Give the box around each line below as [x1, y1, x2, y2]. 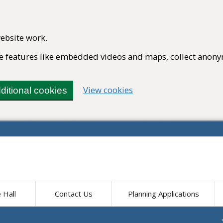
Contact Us [55, 188, 93, 199]
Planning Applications [127, 188, 199, 199]
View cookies [83, 84, 133, 96]
